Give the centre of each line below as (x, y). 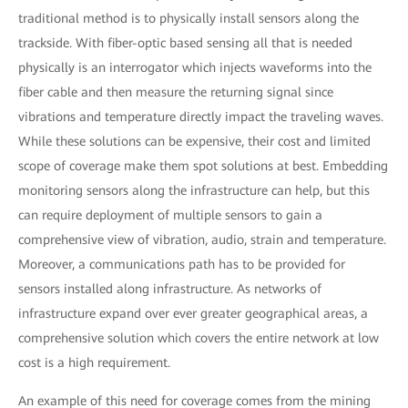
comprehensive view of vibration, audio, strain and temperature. (202, 240)
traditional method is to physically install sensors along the (189, 18)
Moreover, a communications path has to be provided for (182, 264)
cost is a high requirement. (94, 362)
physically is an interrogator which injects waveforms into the (195, 67)
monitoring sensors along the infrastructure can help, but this (194, 190)
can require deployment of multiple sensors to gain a (170, 215)
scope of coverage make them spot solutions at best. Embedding (203, 166)
